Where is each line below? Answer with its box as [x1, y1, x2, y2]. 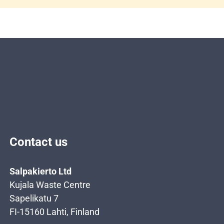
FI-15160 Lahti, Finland [9, 206, 99, 217]
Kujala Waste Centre [9, 179, 90, 190]
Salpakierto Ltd [9, 166, 71, 176]
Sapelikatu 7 [9, 193, 58, 203]
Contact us [9, 135, 67, 149]
